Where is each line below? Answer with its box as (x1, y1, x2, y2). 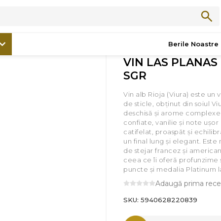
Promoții (56, 14, 84, 22)
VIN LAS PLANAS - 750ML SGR (96, 14, 191, 22)
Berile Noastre (168, 40, 219, 48)
